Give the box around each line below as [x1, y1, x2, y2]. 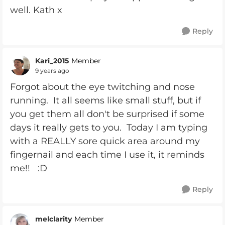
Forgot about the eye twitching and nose [10, 81, 195, 92]
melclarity [35, 214, 72, 223]
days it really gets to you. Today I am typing [10, 122, 207, 133]
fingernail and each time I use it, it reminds [10, 149, 204, 160]
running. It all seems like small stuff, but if [10, 95, 201, 106]
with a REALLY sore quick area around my [10, 136, 200, 147]
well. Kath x [10, 5, 62, 16]
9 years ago [35, 66, 69, 74]
